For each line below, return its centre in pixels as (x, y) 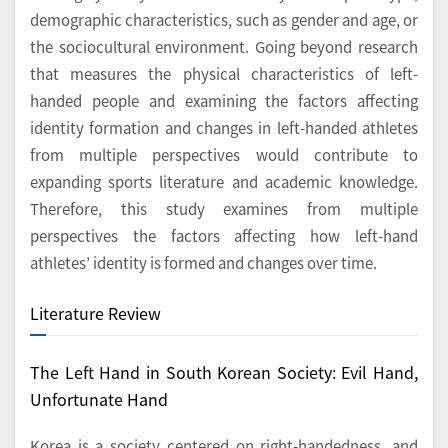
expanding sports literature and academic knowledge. (224, 182)
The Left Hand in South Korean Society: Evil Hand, (224, 371)
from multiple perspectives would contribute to (224, 155)
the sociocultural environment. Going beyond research (224, 47)
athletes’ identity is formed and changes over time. (203, 263)
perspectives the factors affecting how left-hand (224, 236)
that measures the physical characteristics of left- (224, 74)
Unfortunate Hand (99, 398)
